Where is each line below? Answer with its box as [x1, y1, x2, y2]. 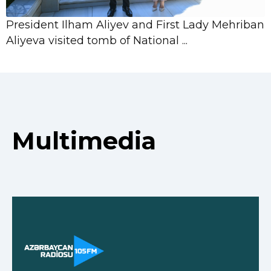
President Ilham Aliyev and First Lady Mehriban [6, 18, 264, 32]
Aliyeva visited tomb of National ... [6, 34, 188, 48]
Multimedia [12, 126, 156, 156]
